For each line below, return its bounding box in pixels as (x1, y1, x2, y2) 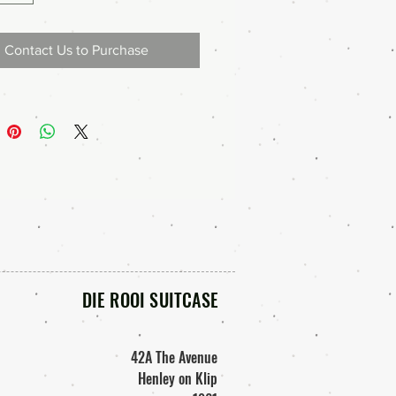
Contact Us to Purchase (4, 42, 148, 57)
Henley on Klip (138, 368, 217, 389)
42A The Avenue (131, 346, 217, 368)
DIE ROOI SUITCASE (81, 286, 218, 313)
